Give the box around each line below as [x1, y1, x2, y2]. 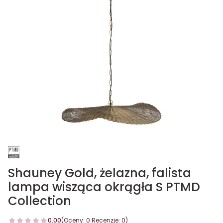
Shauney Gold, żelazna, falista [8, 164, 191, 182]
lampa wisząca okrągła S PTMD [8, 178, 200, 196]
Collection [8, 192, 71, 210]
